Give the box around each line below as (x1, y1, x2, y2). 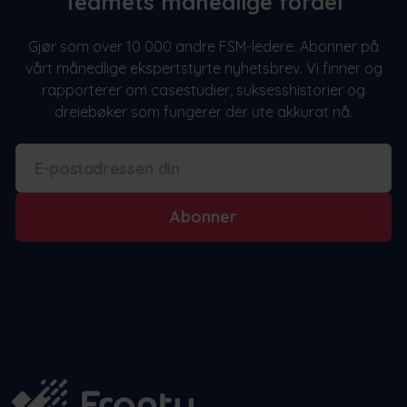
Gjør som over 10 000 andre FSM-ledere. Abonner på (28, 37, 379, 56)
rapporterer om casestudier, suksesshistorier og (42, 81, 365, 100)
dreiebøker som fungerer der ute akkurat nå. (55, 103, 352, 122)
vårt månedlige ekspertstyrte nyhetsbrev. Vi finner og (25, 59, 382, 78)
